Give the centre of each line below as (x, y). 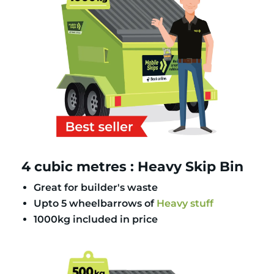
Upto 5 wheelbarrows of (95, 203)
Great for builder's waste (96, 187)
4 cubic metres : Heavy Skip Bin (132, 166)
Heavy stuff (185, 203)
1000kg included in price (96, 219)
